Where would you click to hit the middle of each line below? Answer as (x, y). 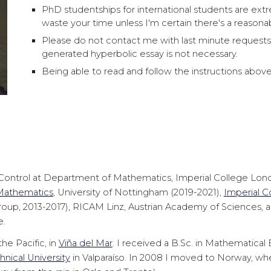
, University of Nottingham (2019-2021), (138, 192)
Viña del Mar (85, 243)
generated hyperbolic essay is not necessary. (140, 54)
